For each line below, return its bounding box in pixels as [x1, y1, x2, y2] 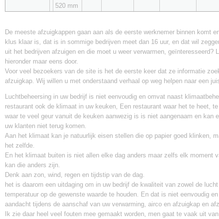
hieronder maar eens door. [5, 58, 80, 65]
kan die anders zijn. [5, 161, 60, 169]
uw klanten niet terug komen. [5, 122, 87, 130]
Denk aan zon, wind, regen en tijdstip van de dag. [5, 171, 145, 178]
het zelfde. [5, 142, 35, 149]
